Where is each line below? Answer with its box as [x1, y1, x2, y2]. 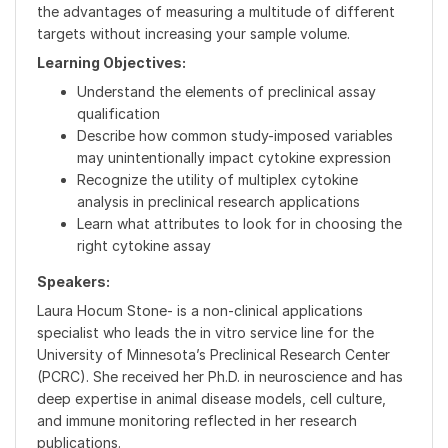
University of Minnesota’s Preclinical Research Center [37, 345, 390, 363]
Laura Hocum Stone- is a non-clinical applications [37, 301, 363, 319]
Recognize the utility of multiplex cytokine [77, 170, 358, 188]
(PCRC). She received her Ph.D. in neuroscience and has [37, 367, 403, 385]
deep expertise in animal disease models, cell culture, [37, 389, 386, 407]
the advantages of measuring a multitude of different [37, 2, 395, 20]
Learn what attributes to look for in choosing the [77, 214, 402, 232]
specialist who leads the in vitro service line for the [37, 323, 374, 341]
